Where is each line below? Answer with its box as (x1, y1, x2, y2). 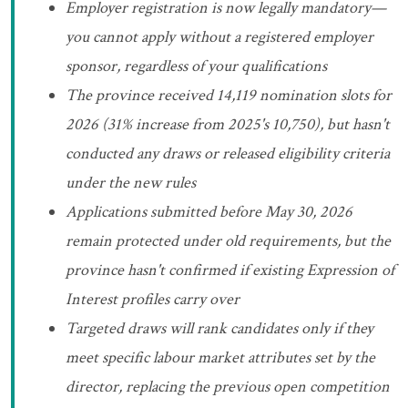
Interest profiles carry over (66, 289, 240, 311)
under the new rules (66, 172, 196, 194)
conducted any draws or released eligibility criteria (66, 143, 390, 165)
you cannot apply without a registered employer (66, 26, 373, 48)
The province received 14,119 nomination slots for (66, 85, 392, 107)
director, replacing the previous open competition (66, 376, 390, 398)
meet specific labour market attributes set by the (66, 347, 375, 369)
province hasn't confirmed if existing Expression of (66, 260, 394, 281)
